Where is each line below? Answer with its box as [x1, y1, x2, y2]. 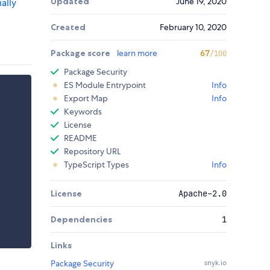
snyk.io [204, 258, 227, 268]
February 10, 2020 [160, 22, 227, 33]
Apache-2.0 [178, 188, 227, 199]
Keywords [64, 106, 102, 118]
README [64, 133, 97, 144]
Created [51, 22, 86, 33]
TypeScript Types [64, 159, 129, 171]
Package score [51, 48, 112, 59]
